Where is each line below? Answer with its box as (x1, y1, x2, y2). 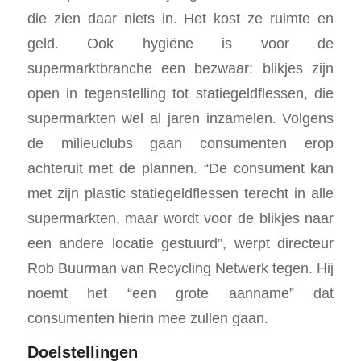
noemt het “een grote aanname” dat (27, 284, 334, 302)
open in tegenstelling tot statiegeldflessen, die (27, 85, 334, 102)
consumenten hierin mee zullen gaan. (27, 309, 268, 327)
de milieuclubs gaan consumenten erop (27, 135, 334, 152)
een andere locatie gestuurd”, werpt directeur (27, 234, 334, 252)
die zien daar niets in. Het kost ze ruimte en (27, 10, 334, 27)
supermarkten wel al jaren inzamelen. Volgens (27, 110, 334, 127)
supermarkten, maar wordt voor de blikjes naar (27, 210, 334, 227)
